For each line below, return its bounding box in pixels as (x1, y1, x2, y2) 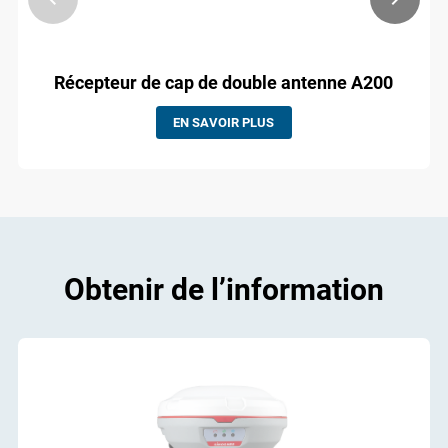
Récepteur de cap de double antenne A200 (54, 72, 394, 94)
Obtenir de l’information (64, 271, 384, 307)
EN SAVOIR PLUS (173, 115, 275, 131)
